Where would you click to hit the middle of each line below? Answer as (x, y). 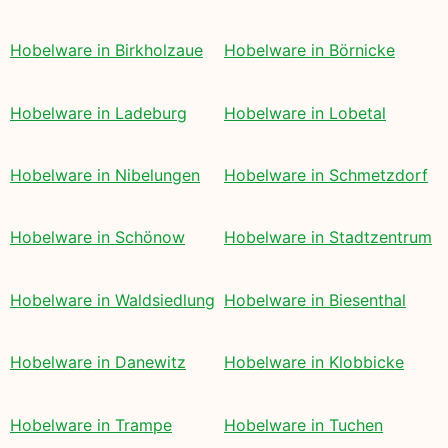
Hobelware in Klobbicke (314, 362)
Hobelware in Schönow (97, 237)
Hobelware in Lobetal (305, 112)
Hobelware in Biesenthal (315, 299)
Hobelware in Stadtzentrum (328, 237)
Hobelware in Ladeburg (98, 112)
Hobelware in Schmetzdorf (326, 175)
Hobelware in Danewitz (98, 362)
